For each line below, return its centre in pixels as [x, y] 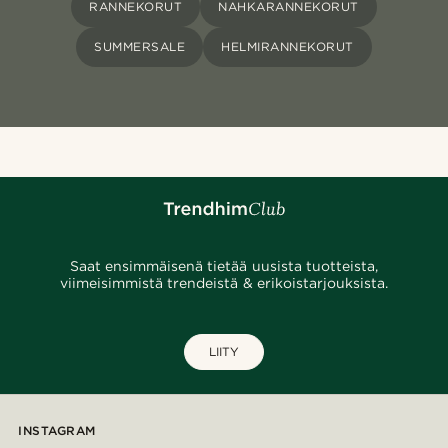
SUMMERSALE [140, 47]
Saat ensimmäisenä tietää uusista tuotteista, [224, 266]
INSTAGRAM [57, 431]
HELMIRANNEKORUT [287, 47]
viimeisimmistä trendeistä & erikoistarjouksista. [224, 283]
